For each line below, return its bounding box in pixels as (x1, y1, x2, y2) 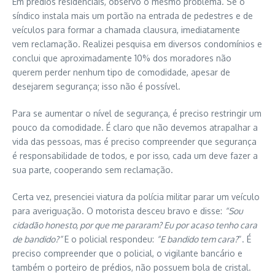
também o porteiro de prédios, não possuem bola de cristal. (12, 261, 251, 273)
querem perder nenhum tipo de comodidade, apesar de (12, 66, 230, 77)
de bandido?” (12, 233, 62, 244)
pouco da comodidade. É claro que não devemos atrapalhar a (12, 122, 258, 133)
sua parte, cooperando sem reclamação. (12, 164, 173, 175)
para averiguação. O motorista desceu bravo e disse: (12, 205, 225, 216)
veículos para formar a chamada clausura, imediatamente (12, 24, 240, 35)
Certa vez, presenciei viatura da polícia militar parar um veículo (12, 191, 260, 202)
